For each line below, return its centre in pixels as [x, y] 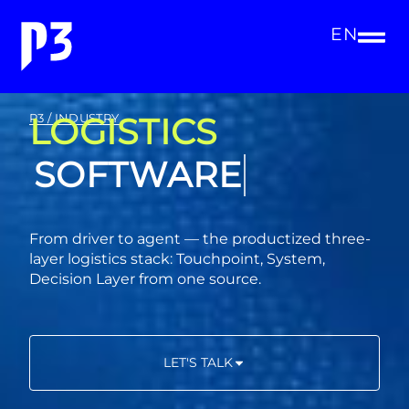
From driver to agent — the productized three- [200, 239]
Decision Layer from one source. [145, 279]
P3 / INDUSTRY [74, 118]
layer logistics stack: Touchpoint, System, [177, 259]
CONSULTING [149, 175]
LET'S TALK [198, 363]
